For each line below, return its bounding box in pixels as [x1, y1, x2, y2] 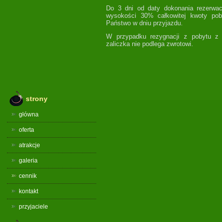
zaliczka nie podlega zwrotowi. [106, 40, 193, 48]
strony [26, 95, 48, 103]
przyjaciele [19, 203, 48, 210]
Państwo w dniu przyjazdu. [106, 19, 183, 27]
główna [19, 111, 39, 118]
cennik [19, 172, 37, 179]
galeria [19, 157, 38, 164]
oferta [19, 126, 34, 133]
